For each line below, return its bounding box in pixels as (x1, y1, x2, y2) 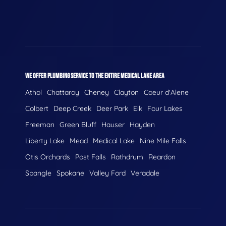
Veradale (131, 168, 159, 178)
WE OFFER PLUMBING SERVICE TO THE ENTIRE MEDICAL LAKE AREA (25, 72, 164, 81)
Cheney (84, 88, 109, 97)
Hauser (101, 120, 125, 130)
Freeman (25, 120, 54, 130)
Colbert (25, 104, 48, 114)
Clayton (114, 88, 139, 97)
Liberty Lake (25, 136, 65, 146)
